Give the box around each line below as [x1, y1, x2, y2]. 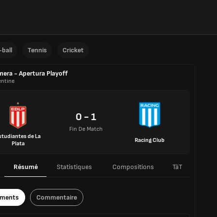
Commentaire [36, 193, 77, 201]
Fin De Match [69, 125, 103, 133]
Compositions [112, 163, 154, 171]
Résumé [13, 163, 38, 171]
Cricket [62, 46, 84, 54]
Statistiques [56, 163, 92, 171]
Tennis [28, 46, 47, 54]
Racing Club [135, 136, 165, 144]
